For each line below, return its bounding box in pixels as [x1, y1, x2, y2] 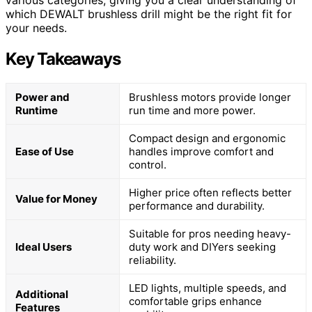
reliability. [129, 253, 176, 267]
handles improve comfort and [129, 145, 274, 159]
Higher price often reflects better [129, 186, 292, 200]
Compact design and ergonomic [129, 132, 286, 146]
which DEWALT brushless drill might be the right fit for [6, 7, 292, 22]
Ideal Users [15, 240, 72, 254]
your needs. [6, 21, 67, 36]
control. [129, 158, 166, 172]
